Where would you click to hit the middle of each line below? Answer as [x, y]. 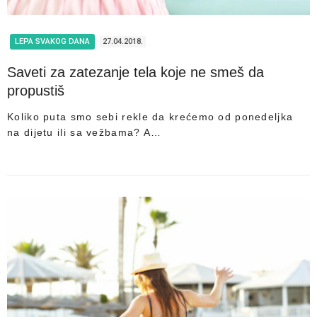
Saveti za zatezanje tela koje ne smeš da [136, 72]
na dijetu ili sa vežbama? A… [85, 132]
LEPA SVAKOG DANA [52, 41]
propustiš [36, 90]
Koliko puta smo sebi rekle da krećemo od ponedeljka [150, 116]
